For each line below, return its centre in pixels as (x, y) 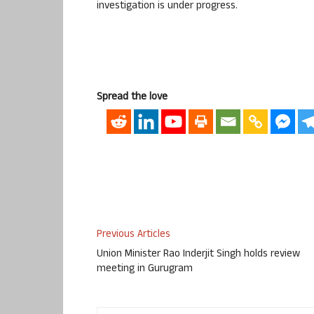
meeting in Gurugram (145, 270)
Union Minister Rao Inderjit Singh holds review (198, 255)
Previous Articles (134, 235)
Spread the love (132, 97)
